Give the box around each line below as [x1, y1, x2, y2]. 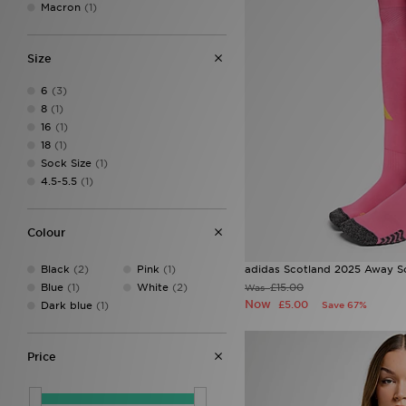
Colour [27, 226, 65, 239]
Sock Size [41, 157, 92, 169]
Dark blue [41, 299, 92, 312]
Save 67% [322, 299, 367, 311]
